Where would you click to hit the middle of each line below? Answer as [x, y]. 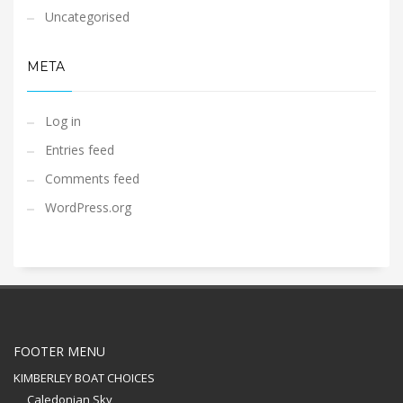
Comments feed [92, 179]
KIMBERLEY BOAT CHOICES [84, 378]
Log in [63, 121]
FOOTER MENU [59, 352]
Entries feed [80, 150]
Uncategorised [87, 17]
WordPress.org [88, 208]
